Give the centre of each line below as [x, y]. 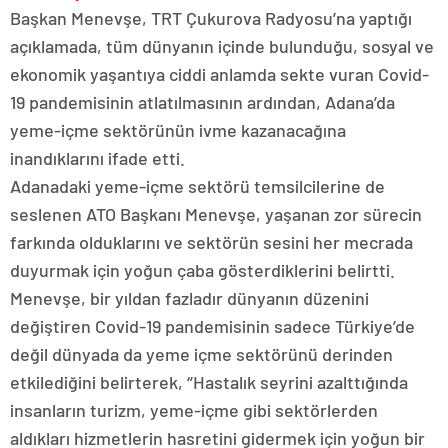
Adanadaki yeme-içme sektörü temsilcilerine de [197, 186]
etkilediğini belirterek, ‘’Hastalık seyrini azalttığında [209, 382]
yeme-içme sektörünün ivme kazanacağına [178, 130]
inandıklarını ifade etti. [97, 158]
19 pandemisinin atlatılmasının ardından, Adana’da [202, 102]
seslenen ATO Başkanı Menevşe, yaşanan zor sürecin [216, 214]
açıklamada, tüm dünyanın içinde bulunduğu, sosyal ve [222, 46]
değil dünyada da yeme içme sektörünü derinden [201, 354]
